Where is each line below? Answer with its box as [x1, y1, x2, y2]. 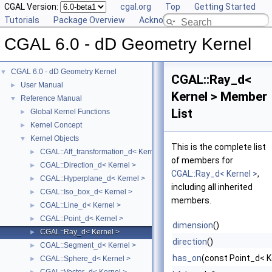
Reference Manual [21, 94, 82, 103]
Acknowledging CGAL [139, 15, 220, 25]
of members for [171, 155, 233, 165]
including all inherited [171, 182, 253, 192]
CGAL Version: [4, 2, 60, 12]
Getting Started [194, 2, 256, 12]
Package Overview [53, 15, 125, 25]
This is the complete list [171, 142, 266, 152]
